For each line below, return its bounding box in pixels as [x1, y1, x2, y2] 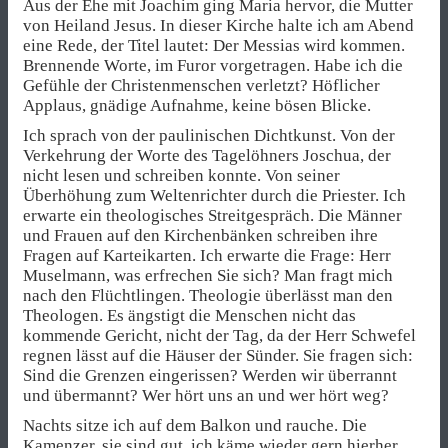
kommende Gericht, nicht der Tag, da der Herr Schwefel [23, 325, 416, 345]
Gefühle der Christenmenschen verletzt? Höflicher [23, 75, 380, 95]
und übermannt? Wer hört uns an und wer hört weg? [23, 385, 389, 405]
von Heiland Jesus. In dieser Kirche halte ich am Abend [23, 15, 414, 35]
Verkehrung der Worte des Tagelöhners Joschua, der [23, 145, 391, 165]
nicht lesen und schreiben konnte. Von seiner [23, 165, 340, 185]
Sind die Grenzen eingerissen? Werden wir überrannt [23, 365, 397, 385]
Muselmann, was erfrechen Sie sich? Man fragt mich [23, 265, 393, 285]
